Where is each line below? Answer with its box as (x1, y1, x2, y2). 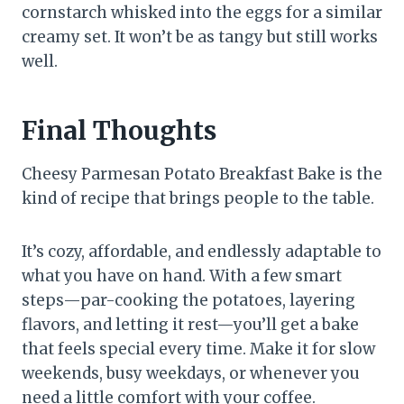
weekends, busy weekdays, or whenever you (22, 363, 360, 384)
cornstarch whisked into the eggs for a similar (22, 3, 382, 23)
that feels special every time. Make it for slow (22, 339, 375, 360)
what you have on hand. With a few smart (22, 266, 342, 287)
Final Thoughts (22, 115, 216, 148)
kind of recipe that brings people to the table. (22, 188, 374, 209)
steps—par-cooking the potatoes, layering (22, 290, 355, 311)
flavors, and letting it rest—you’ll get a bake (22, 315, 359, 335)
